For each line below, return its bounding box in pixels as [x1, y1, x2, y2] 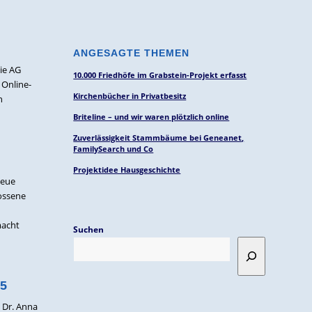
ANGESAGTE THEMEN [73, 47, 190, 58]
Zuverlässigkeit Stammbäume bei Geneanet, [73, 132, 244, 143]
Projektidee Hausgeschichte [73, 164, 181, 175]
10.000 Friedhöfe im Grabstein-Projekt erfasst [73, 70, 247, 80]
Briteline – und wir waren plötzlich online [73, 111, 230, 122]
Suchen [73, 224, 104, 235]
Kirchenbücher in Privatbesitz [73, 91, 187, 101]
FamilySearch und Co [73, 143, 154, 154]
